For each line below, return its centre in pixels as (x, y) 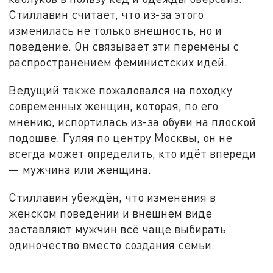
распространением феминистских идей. (118, 62)
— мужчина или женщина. (80, 169)
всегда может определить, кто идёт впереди (133, 154)
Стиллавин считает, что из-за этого (106, 15)
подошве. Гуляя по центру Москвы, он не (121, 138)
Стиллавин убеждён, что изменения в (112, 197)
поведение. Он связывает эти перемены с (124, 46)
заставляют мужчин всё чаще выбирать (118, 229)
